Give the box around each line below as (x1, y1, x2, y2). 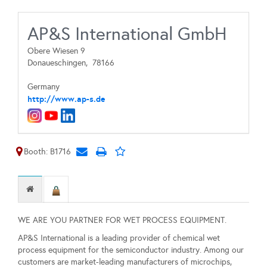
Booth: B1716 (24, 147, 71, 157)
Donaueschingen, (27, 58, 92, 68)
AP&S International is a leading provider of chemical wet (18, 233, 220, 244)
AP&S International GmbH (27, 23, 226, 45)
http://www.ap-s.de (27, 94, 105, 104)
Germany (27, 82, 60, 92)
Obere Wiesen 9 (27, 46, 85, 56)
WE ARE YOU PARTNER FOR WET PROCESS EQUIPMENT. (18, 215, 226, 226)
